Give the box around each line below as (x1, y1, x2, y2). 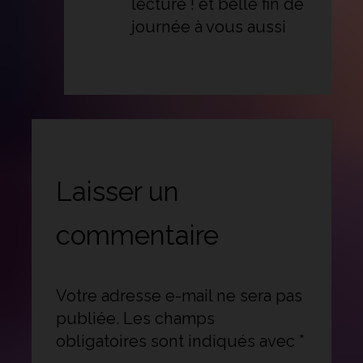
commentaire (55, 219, 219, 251)
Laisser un (55, 175, 179, 207)
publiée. (55, 308, 119, 328)
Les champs (122, 308, 215, 328)
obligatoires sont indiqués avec (55, 331, 299, 351)
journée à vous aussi (131, 16, 287, 36)
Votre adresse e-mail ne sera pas (55, 285, 302, 305)
